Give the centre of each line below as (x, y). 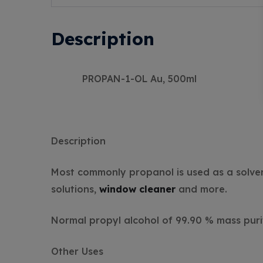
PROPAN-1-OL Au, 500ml (139, 79)
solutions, (75, 189)
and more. (201, 189)
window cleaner (137, 189)
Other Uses (77, 252)
